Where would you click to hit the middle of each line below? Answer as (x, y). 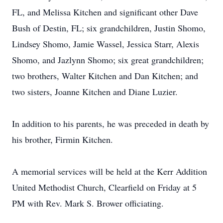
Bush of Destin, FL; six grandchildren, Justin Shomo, (109, 28)
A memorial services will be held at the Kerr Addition (110, 171)
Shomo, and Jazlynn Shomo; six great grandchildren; (108, 60)
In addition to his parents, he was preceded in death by (111, 123)
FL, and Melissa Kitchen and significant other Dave (105, 12)
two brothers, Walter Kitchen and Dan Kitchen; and (105, 76)
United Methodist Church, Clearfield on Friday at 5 (104, 187)
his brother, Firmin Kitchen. (62, 139)
